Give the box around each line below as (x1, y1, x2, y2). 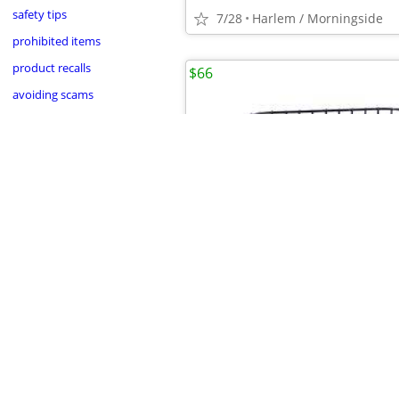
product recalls (12, 59, 91, 76)
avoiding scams (12, 85, 94, 102)
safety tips (12, 5, 67, 22)
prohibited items (12, 32, 101, 49)
